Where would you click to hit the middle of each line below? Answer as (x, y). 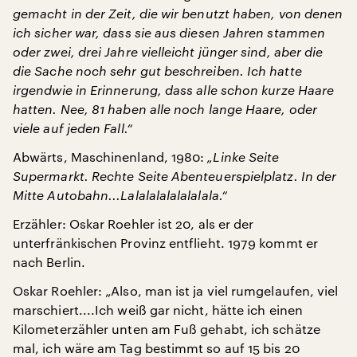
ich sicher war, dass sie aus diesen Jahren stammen (169, 32)
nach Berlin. (49, 261)
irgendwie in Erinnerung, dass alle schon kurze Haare (174, 89)
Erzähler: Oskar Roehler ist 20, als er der (133, 223)
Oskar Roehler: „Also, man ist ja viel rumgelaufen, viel (176, 290)
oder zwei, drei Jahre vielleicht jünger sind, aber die (168, 51)
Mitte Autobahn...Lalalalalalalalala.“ (120, 194)
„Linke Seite (242, 156)
